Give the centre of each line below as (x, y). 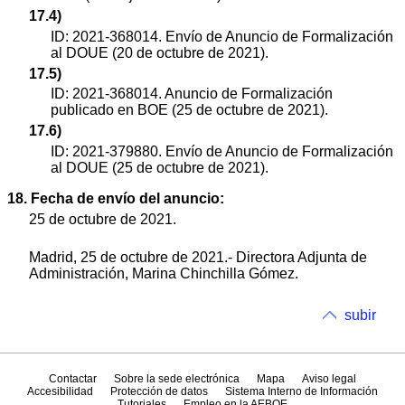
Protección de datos (159, 392)
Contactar (72, 379)
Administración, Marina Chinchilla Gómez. (164, 273)
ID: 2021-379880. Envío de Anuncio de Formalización (222, 151)
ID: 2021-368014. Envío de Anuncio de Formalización (222, 36)
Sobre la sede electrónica (176, 379)
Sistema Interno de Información (302, 392)
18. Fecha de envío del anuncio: (116, 198)
